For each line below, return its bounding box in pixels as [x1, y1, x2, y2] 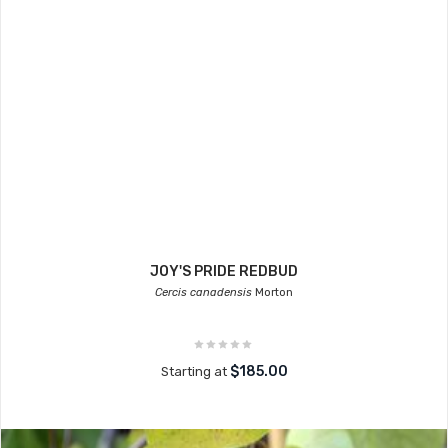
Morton [252, 286, 293, 299]
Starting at [160, 364, 230, 379]
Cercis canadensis [155, 286, 252, 299]
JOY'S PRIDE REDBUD [150, 263, 298, 280]
